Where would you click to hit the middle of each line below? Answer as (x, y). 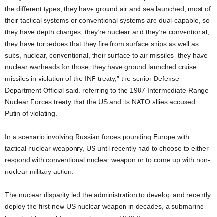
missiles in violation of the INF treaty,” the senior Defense (92, 79)
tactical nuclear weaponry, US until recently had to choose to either (107, 148)
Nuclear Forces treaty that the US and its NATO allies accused (100, 102)
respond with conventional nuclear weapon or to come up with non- (108, 160)
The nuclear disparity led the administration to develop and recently (108, 195)
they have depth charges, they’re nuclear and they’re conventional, (107, 32)
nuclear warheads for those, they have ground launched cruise (101, 67)
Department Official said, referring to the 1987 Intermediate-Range (107, 90)
